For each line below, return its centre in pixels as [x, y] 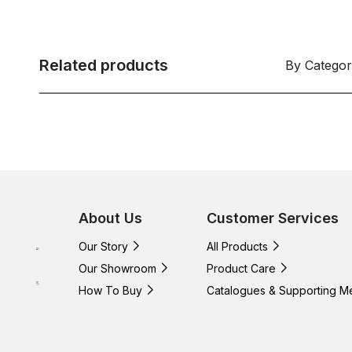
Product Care [241, 268]
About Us [110, 218]
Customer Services [273, 218]
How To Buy [110, 290]
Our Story [103, 246]
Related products [104, 65]
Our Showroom [117, 268]
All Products [237, 246]
